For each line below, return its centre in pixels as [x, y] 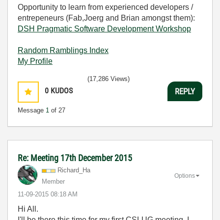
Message [32, 110]
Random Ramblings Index [63, 50]
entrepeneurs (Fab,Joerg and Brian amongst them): [106, 18]
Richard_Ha [74, 170]
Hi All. [28, 209]
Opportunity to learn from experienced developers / [105, 7]
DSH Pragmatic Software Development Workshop [104, 29]
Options [185, 176]
